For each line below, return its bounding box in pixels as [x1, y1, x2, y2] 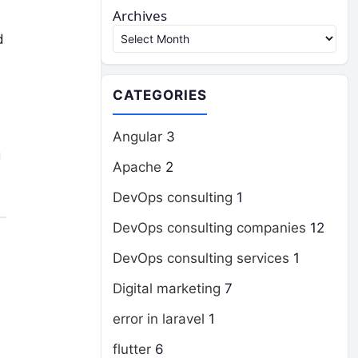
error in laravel [113, 311, 205, 327]
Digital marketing [113, 280, 221, 296]
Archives [113, 6, 167, 25]
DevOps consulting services [113, 250, 289, 266]
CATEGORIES [113, 87, 208, 103]
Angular [113, 129, 162, 145]
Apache [113, 159, 161, 175]
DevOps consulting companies [113, 220, 306, 236]
